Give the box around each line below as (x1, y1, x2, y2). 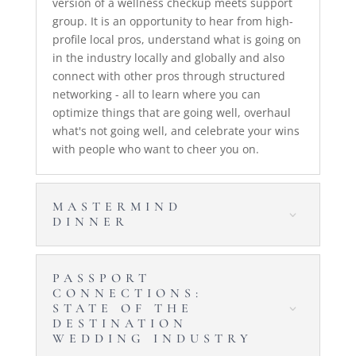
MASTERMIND (52, 198, 182, 215)
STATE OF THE (52, 300, 193, 316)
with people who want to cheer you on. (52, 141, 259, 157)
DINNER (52, 213, 129, 230)
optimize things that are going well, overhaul (52, 104, 291, 120)
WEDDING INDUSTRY (52, 330, 253, 346)
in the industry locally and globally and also (52, 49, 284, 65)
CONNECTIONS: (52, 284, 203, 301)
